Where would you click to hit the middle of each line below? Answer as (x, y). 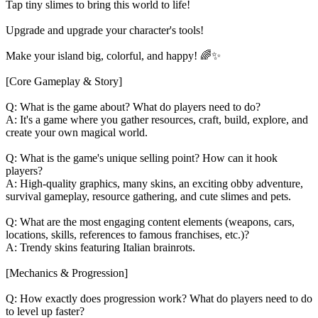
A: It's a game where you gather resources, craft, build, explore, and (157, 119)
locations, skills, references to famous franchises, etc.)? (127, 234)
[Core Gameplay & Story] (64, 81)
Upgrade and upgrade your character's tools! (105, 30)
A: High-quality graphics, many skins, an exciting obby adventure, (154, 183)
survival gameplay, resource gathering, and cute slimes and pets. (148, 196)
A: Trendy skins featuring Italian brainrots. (100, 247)
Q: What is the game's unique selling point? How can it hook (142, 158)
